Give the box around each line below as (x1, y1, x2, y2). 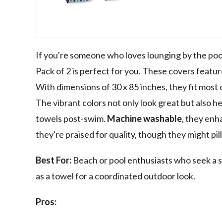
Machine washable (107, 113, 182, 124)
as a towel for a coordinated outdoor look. (36, 170, 195, 182)
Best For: (36, 155, 71, 166)
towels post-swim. (36, 113, 107, 124)
